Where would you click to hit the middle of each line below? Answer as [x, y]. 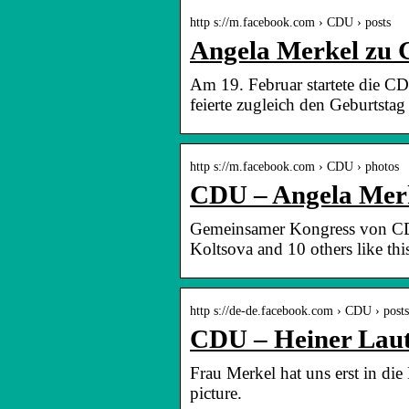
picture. [216, 393]
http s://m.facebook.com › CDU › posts [290, 22]
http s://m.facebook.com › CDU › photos [294, 166]
